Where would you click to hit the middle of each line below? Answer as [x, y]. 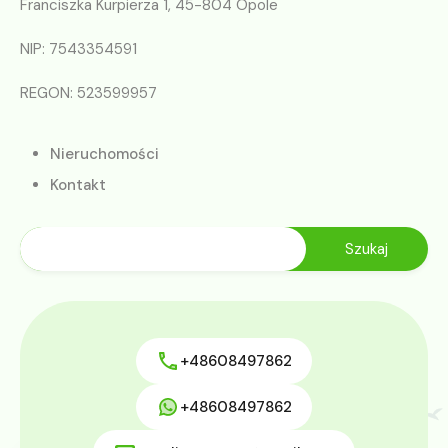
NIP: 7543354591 [78, 49]
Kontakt [78, 185]
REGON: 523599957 [88, 93]
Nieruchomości [104, 154]
